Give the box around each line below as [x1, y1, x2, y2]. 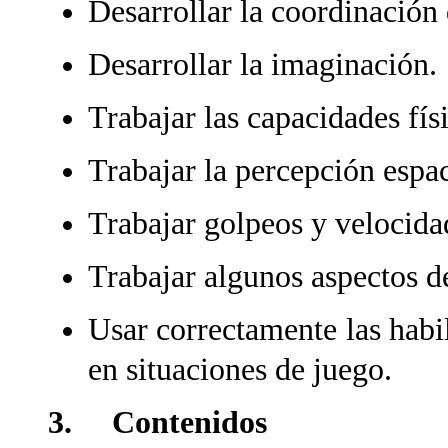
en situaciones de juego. [88, 352, 392, 387]
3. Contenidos [48, 405, 267, 440]
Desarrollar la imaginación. [88, 47, 437, 82]
